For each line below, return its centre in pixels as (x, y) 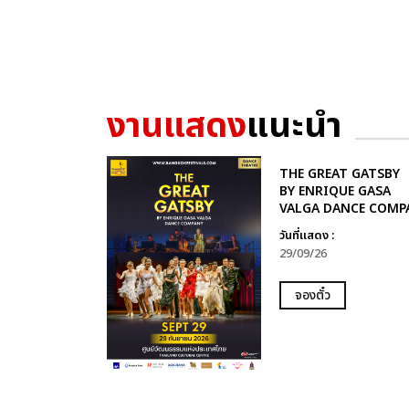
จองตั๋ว (312, 295)
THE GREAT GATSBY (339, 174)
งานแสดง (177, 126)
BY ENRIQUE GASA (335, 191)
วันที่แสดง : (306, 236)
